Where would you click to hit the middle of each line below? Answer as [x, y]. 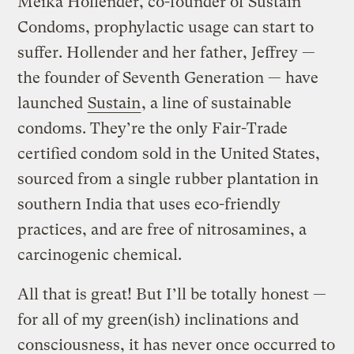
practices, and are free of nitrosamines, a [162, 230]
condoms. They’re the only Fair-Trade [153, 129]
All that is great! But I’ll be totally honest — [172, 295]
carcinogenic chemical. [100, 255]
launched [53, 104]
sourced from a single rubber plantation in [168, 179]
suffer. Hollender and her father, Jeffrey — [167, 53]
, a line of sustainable [217, 104]
